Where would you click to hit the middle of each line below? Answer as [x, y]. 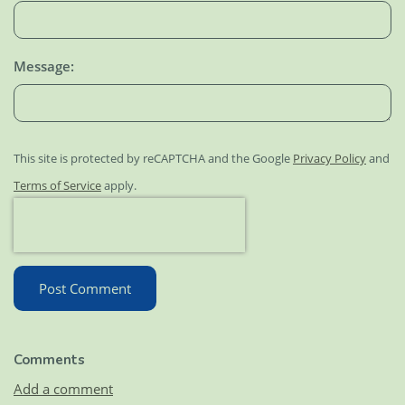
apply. [119, 186]
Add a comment [63, 388]
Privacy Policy [330, 159]
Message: [44, 66]
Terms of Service [57, 186]
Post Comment [85, 289]
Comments [49, 360]
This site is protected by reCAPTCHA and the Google [153, 159]
